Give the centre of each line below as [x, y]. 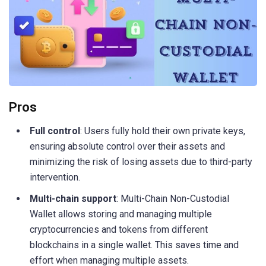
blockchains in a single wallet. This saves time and [134, 245]
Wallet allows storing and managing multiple [121, 214]
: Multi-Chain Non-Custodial [173, 198]
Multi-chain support [73, 198]
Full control [55, 131]
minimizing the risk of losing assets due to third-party [141, 161]
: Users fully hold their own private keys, [163, 131]
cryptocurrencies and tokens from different [119, 229]
